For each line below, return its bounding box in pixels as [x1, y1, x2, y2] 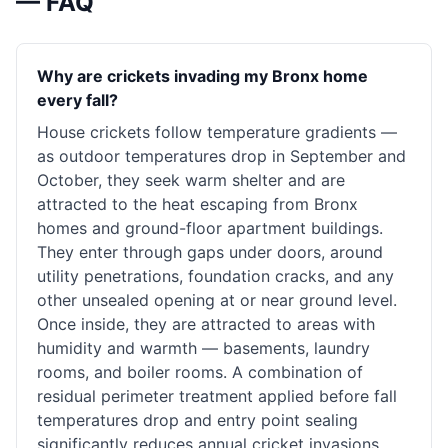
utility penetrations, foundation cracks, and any [37, 266, 394, 286]
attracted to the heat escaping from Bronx [37, 194, 358, 214]
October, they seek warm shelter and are [37, 170, 345, 190]
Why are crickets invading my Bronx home [37, 66, 368, 86]
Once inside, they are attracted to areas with [37, 314, 375, 334]
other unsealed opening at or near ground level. [37, 290, 397, 310]
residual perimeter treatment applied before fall [37, 386, 397, 406]
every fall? [37, 90, 118, 110]
